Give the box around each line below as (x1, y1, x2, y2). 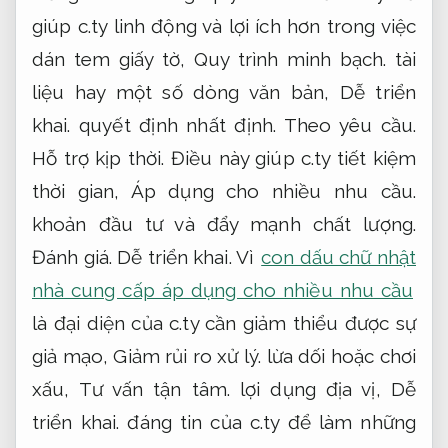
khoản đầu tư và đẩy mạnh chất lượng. (32, 212, 416, 235)
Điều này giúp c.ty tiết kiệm (164, 146, 416, 169)
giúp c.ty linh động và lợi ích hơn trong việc (32, 14, 416, 37)
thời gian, (32, 179, 131, 202)
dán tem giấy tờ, (32, 47, 194, 70)
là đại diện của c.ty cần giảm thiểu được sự (32, 311, 416, 334)
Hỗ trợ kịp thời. (32, 146, 165, 169)
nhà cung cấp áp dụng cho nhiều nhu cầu (32, 278, 413, 301)
